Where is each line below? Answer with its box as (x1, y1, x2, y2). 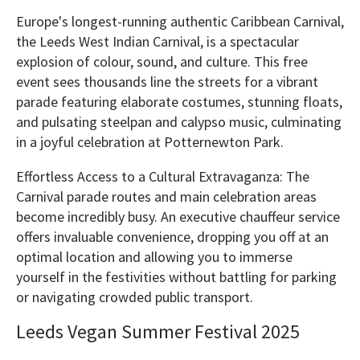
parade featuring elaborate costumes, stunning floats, (16, 92, 342, 111)
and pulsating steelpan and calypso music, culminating (16, 112, 342, 131)
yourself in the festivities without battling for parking (16, 267, 337, 286)
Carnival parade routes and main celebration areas (16, 186, 317, 206)
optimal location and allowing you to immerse (16, 247, 292, 266)
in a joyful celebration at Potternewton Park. (16, 132, 284, 151)
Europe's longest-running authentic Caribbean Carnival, (16, 11, 344, 31)
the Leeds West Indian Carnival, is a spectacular (16, 31, 299, 51)
